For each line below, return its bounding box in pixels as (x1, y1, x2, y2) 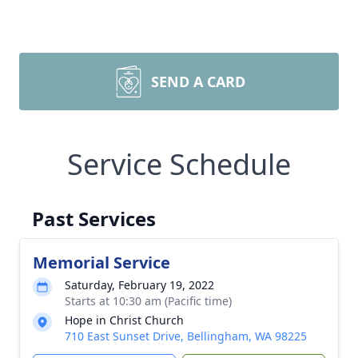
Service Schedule (67, 145, 291, 184)
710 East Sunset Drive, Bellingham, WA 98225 (65, 328, 307, 344)
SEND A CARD (151, 72, 245, 91)
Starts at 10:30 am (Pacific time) (65, 293, 232, 308)
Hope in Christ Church (65, 312, 184, 328)
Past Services (32, 205, 156, 232)
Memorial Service (33, 252, 170, 273)
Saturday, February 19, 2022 (65, 277, 214, 292)
